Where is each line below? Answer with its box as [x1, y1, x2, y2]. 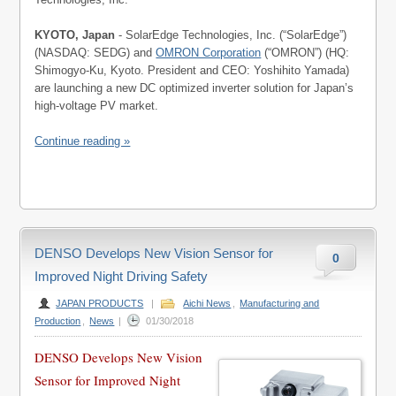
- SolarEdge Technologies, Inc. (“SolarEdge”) [115, 28, 347, 42]
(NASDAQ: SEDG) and [34, 46, 156, 59]
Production [34, 316, 81, 326]
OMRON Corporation [156, 46, 262, 59]
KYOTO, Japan [34, 28, 116, 42]
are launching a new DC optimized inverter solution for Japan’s [34, 81, 354, 95]
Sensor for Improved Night [34, 371, 181, 389]
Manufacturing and [240, 298, 320, 308]
